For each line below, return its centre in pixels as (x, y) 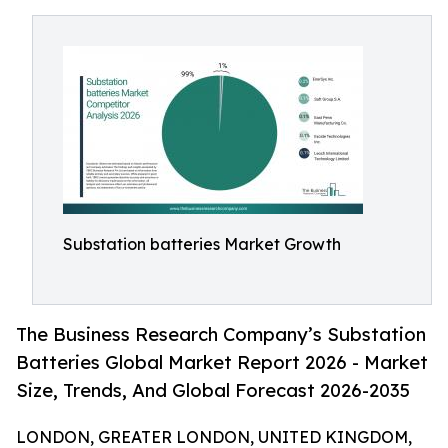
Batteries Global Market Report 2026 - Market (222, 362)
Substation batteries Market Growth (202, 244)
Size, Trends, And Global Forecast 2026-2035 (213, 390)
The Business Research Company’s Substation (221, 334)
